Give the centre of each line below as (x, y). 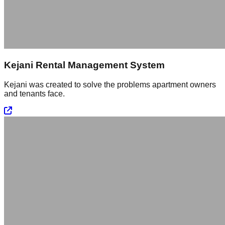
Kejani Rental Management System (84, 65)
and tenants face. (34, 94)
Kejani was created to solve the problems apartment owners (110, 85)
